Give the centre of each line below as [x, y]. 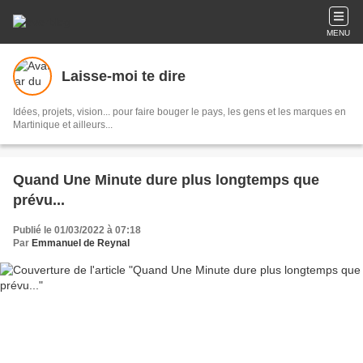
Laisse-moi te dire [124, 76]
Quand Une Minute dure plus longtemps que [166, 180]
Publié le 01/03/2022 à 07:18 [77, 230]
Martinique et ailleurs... [63, 125]
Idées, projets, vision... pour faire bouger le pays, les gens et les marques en [179, 112]
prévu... [39, 200]
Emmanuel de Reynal [81, 243]
